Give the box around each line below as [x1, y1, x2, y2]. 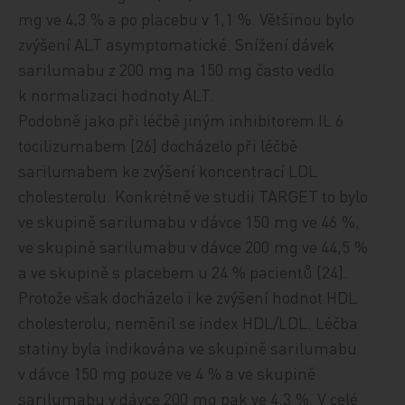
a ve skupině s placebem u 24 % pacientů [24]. [18, 260, 349, 282]
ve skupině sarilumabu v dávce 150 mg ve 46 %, [18, 210, 361, 231]
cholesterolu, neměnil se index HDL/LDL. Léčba [18, 311, 359, 333]
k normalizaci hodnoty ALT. [18, 83, 215, 105]
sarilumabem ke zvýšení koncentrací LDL [18, 159, 318, 181]
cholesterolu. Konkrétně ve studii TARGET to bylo [18, 184, 369, 206]
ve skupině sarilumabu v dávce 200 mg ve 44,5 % [18, 235, 369, 257]
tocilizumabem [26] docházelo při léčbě [18, 134, 298, 155]
